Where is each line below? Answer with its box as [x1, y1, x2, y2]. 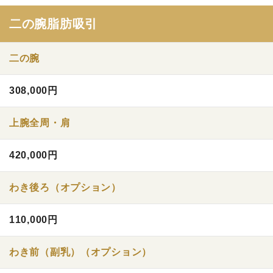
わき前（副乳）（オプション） [9, 247, 152, 257]
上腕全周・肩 [9, 118, 71, 128]
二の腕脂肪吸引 [9, 17, 98, 30]
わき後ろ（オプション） [9, 182, 121, 193]
